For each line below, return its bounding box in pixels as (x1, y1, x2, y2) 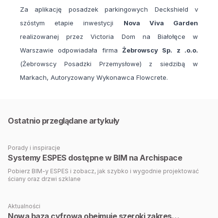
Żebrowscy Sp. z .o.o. (122, 46, 198, 54)
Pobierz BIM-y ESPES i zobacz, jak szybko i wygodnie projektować (8, 167, 199, 175)
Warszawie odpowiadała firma (20, 46, 122, 54)
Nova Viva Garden (123, 19, 199, 27)
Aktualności (8, 202, 40, 210)
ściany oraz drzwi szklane (8, 175, 81, 183)
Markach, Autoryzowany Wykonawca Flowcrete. (20, 73, 168, 82)
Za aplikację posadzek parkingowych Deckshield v (20, 5, 198, 14)
